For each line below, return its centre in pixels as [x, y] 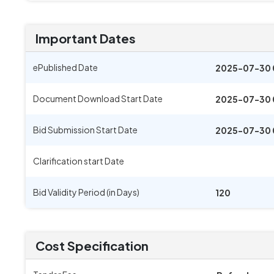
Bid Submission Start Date [85, 130]
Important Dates [86, 38]
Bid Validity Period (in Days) [86, 192]
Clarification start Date [79, 161]
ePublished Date [65, 67]
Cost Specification [92, 246]
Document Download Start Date [98, 98]
